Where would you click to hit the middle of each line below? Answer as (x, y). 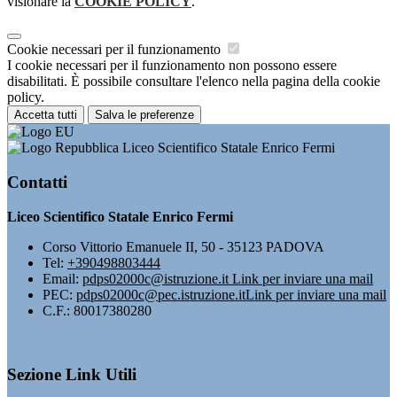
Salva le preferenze (144, 115)
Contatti (37, 182)
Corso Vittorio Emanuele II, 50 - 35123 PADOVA (183, 246)
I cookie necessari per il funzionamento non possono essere (172, 66)
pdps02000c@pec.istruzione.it (161, 294)
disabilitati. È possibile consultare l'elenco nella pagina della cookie (194, 82)
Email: (62, 278)
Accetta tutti (46, 115)
